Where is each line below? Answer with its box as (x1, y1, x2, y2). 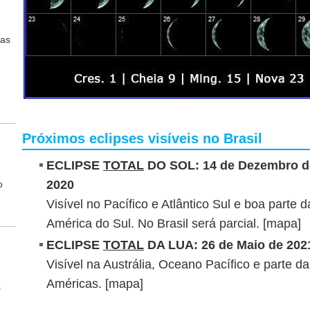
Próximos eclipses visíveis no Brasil (22, 130, 266, 146)
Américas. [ (46, 276, 109, 291)
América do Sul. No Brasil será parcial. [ (46, 216, 266, 230)
